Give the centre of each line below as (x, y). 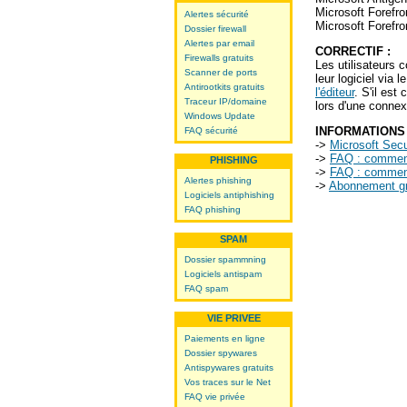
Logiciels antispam (223, 274)
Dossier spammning (225, 259)
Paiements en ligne (225, 338)
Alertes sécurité (217, 14)
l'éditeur (335, 92)
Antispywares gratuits (229, 367)
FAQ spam (206, 288)
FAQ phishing (213, 209)
